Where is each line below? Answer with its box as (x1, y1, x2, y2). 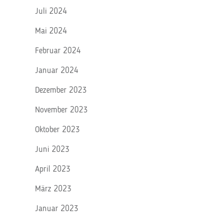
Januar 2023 (35, 205, 78, 213)
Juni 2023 (35, 146, 70, 154)
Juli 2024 (35, 7, 67, 16)
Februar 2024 (35, 47, 81, 55)
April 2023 (35, 165, 71, 174)
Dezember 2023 (35, 86, 87, 95)
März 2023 (35, 185, 72, 193)
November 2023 (35, 106, 88, 114)
